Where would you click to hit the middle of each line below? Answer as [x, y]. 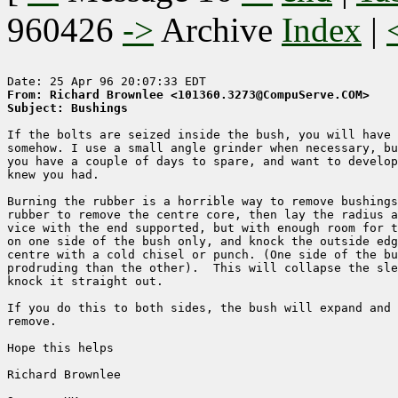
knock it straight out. [85, 282]
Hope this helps [60, 348]
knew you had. [53, 175]
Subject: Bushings [68, 108]
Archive [218, 30]
